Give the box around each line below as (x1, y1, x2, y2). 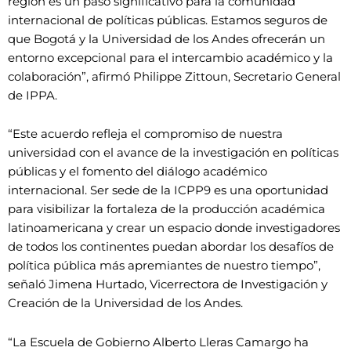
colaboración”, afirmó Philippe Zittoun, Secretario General (8, 69, 341, 84)
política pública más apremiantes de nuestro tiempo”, (8, 259, 320, 273)
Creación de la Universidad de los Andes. (8, 296, 243, 311)
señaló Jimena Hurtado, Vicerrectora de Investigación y (8, 277, 327, 292)
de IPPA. (8, 88, 57, 103)
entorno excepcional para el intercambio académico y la (8, 50, 333, 65)
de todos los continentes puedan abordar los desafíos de (8, 240, 334, 255)
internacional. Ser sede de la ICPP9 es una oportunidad (8, 183, 328, 198)
